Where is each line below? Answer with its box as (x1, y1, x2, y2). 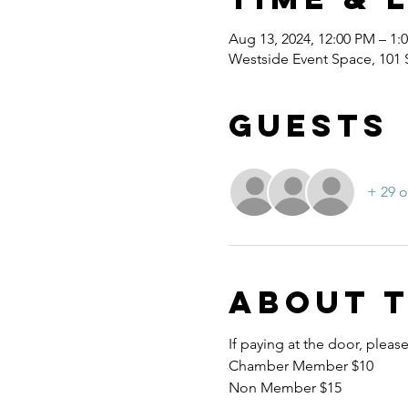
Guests (228, 106, 389, 145)
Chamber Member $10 (228, 357, 373, 374)
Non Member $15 (228, 379, 342, 396)
